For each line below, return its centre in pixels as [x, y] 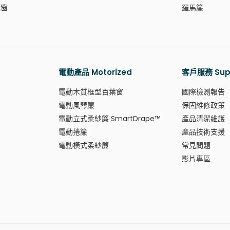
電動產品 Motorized [95, 72]
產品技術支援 [203, 132]
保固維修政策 [203, 106]
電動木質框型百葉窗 [91, 92]
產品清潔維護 [203, 119]
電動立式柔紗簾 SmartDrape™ [109, 119]
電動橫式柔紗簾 [84, 146]
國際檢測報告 [203, 92]
